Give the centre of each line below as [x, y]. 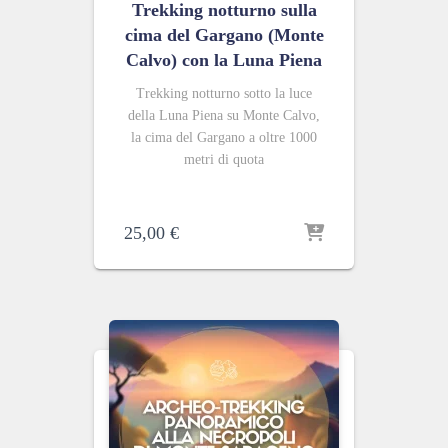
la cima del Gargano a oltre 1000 [224, 137]
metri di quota [224, 159]
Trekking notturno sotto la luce [224, 93]
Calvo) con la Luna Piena [224, 60]
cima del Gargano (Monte [224, 35]
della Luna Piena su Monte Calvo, [224, 115]
